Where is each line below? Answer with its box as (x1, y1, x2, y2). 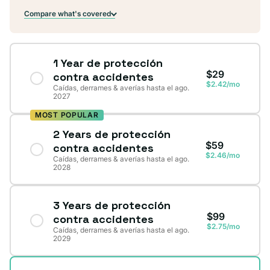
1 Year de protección (53, 56, 163, 71)
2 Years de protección (53, 127, 171, 142)
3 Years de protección (53, 198, 171, 213)
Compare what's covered (24, 9, 111, 19)
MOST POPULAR (35, 110, 99, 120)
